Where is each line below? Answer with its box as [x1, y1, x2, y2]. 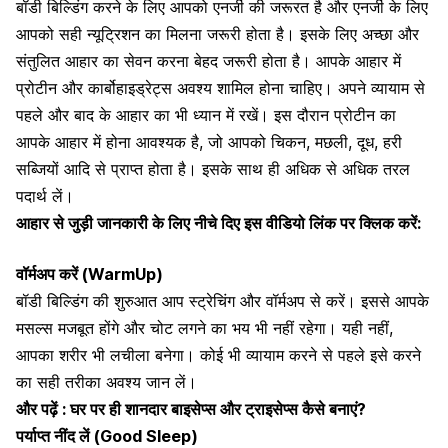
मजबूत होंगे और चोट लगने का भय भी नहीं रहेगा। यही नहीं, [53, 318, 393, 339]
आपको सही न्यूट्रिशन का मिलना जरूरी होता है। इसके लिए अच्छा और [16, 24, 419, 45]
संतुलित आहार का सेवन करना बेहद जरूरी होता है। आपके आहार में [16, 51, 401, 72]
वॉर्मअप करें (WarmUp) [16, 264, 163, 285]
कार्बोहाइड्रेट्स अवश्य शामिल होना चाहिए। [88, 78, 333, 99]
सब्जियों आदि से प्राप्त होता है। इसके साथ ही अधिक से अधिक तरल [16, 159, 410, 180]
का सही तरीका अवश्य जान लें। [16, 372, 197, 393]
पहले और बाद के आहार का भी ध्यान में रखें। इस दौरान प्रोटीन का [16, 105, 396, 126]
